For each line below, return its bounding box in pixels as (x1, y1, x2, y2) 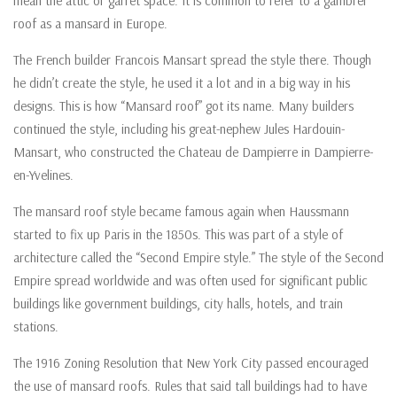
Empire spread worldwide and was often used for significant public (13, 272, 368, 290)
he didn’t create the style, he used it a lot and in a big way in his (13, 74, 350, 92)
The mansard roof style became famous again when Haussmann (13, 203, 349, 221)
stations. (13, 318, 58, 336)
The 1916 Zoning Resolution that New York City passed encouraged (13, 354, 369, 372)
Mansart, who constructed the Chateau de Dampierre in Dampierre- (13, 144, 373, 161)
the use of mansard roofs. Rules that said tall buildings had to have (13, 378, 367, 395)
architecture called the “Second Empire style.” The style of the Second (13, 249, 384, 267)
